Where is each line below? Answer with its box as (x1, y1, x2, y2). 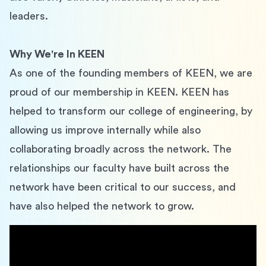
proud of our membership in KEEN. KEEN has (9, 87, 232, 97)
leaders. (9, 11, 48, 21)
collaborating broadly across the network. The (9, 144, 235, 154)
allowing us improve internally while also (9, 125, 204, 135)
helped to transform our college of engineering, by (9, 106, 255, 116)
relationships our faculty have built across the (9, 163, 232, 173)
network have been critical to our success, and (9, 182, 239, 192)
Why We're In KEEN (9, 49, 104, 59)
